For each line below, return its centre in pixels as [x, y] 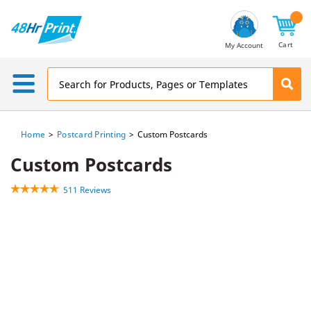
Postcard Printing [92, 134]
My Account [244, 45]
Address [21, 20]
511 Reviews [87, 190]
